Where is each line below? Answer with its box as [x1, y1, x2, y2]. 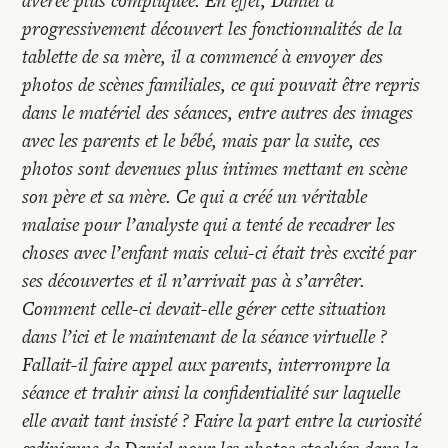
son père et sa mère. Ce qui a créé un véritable [22, 183, 368, 210]
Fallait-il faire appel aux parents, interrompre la [22, 351, 391, 378]
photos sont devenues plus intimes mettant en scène [22, 155, 408, 182]
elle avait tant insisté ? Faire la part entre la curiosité [22, 407, 422, 434]
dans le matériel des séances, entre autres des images [22, 99, 414, 126]
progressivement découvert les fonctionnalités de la [22, 15, 403, 42]
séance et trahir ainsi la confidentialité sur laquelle [22, 379, 401, 406]
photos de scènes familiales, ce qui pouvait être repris [22, 71, 421, 98]
